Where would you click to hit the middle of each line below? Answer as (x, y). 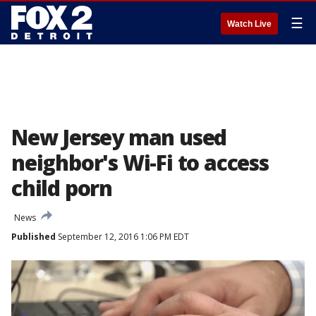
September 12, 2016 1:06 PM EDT (122, 237)
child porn (62, 188)
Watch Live (249, 24)
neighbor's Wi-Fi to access (140, 163)
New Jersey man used (119, 137)
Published (34, 237)
